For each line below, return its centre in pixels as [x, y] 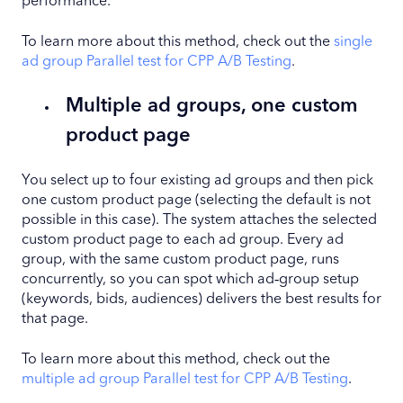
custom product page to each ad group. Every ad [183, 241]
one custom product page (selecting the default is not [196, 201]
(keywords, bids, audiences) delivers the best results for [201, 300]
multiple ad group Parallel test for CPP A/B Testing [185, 379]
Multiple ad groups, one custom [212, 106]
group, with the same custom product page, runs [180, 260]
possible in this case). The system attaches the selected [199, 221]
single [353, 42]
